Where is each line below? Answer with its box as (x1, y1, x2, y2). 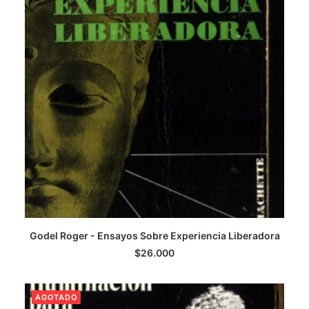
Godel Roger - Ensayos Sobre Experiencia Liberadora (29, 230, 280, 241)
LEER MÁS (130, 241, 179, 251)
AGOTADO (35, 292, 78, 302)
